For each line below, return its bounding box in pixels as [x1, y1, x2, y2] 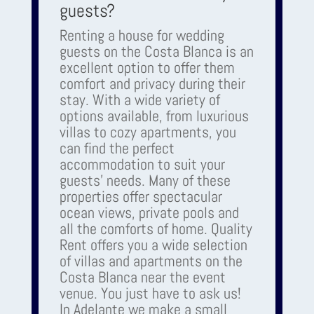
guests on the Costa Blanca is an [59, 41, 254, 61]
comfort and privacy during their [59, 73, 245, 93]
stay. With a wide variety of [59, 89, 220, 109]
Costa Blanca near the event [59, 266, 226, 287]
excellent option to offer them [59, 57, 235, 77]
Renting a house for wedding [59, 25, 224, 45]
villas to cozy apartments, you [59, 121, 236, 142]
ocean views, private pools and [59, 202, 239, 222]
